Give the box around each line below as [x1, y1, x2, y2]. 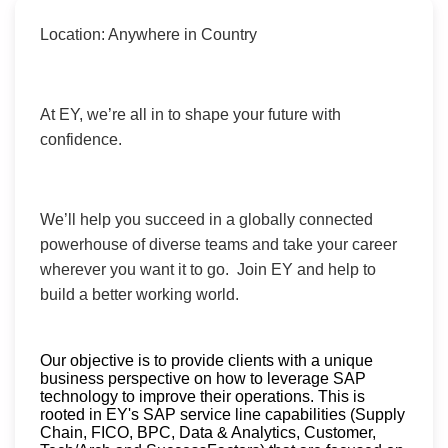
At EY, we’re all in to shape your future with [40, 105, 341, 123]
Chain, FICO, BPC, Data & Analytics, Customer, [40, 423, 376, 441]
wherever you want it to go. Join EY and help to [40, 260, 376, 278]
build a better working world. [40, 285, 239, 303]
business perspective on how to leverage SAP [40, 369, 366, 387]
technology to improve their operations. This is [40, 387, 365, 405]
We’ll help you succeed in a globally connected [40, 210, 373, 228]
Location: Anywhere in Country [40, 25, 257, 43]
